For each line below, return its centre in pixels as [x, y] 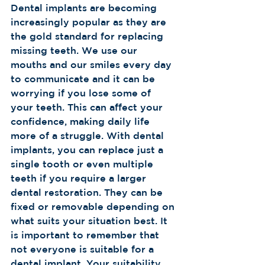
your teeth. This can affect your [88, 107]
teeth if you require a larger [80, 178]
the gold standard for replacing [88, 36]
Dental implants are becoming [85, 8]
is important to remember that [86, 235]
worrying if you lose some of [82, 93]
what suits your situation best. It [91, 221]
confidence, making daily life [82, 121]
